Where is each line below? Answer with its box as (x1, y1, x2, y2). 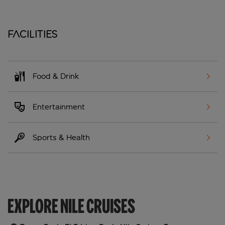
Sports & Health (33, 133, 90, 143)
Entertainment (33, 102, 85, 112)
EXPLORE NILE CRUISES (8, 193, 135, 219)
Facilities (8, 29, 58, 40)
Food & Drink (33, 71, 79, 81)
